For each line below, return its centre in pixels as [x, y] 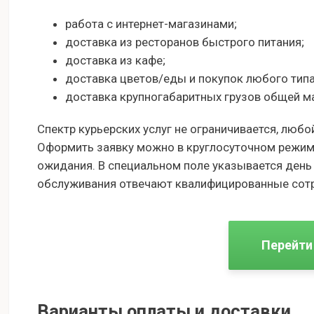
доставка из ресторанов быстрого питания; [185, 42]
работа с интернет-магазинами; [151, 24]
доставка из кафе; [115, 61]
